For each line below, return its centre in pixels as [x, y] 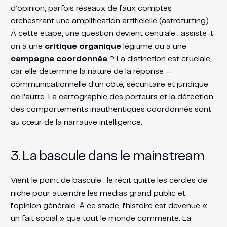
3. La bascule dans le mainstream [107, 156]
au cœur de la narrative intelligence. [76, 122]
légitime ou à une [154, 46]
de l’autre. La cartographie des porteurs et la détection [112, 97]
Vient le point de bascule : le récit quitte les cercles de [109, 180]
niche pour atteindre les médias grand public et [98, 193]
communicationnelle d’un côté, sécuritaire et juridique [109, 84]
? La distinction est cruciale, [159, 59]
